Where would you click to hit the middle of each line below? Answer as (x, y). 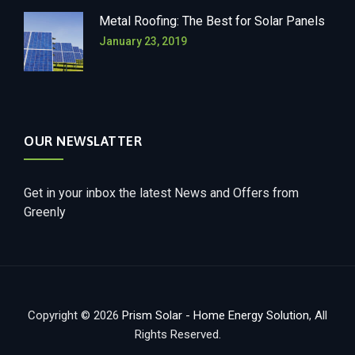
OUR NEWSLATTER (83, 141)
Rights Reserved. (177, 334)
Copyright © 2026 (75, 315)
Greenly (45, 212)
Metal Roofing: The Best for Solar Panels (212, 21)
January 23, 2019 (143, 41)
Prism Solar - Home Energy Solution (216, 315)
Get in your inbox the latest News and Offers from (161, 193)
